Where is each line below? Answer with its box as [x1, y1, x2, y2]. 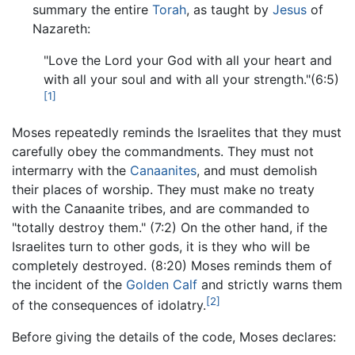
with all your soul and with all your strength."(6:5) [44, 71, 339, 88]
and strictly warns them [197, 276, 342, 292]
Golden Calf [126, 276, 197, 292]
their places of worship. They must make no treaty [12, 181, 315, 197]
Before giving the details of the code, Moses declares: [12, 329, 336, 345]
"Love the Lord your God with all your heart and [44, 52, 332, 69]
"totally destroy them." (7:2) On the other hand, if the [12, 219, 327, 235]
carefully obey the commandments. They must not [12, 143, 314, 159]
